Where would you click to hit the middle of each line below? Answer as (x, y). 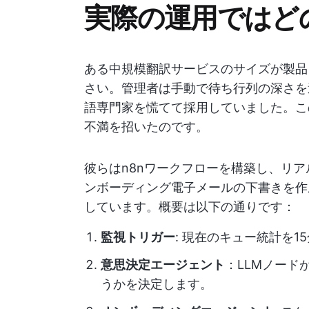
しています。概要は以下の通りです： (190, 207)
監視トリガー (138, 237)
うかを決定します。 (157, 284)
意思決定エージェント (163, 265)
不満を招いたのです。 (146, 127)
